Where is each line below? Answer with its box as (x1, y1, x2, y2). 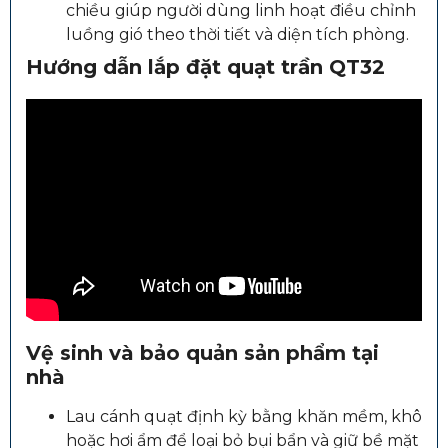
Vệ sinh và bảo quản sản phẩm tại (26, 341, 379, 366)
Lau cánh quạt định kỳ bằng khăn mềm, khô (66, 407, 422, 427)
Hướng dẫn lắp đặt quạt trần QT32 (26, 54, 385, 79)
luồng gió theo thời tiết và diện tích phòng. (66, 24, 409, 44)
